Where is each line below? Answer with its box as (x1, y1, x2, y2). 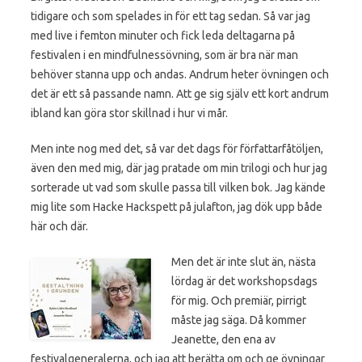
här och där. (31, 219, 88, 233)
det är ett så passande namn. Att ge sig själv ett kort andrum (31, 86, 329, 100)
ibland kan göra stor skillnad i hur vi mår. (31, 106, 228, 120)
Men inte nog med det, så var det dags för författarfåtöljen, (31, 141, 323, 155)
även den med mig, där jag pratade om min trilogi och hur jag (31, 161, 327, 175)
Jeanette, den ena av (171, 332, 276, 346)
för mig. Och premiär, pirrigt (171, 293, 306, 307)
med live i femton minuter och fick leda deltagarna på (31, 28, 295, 42)
